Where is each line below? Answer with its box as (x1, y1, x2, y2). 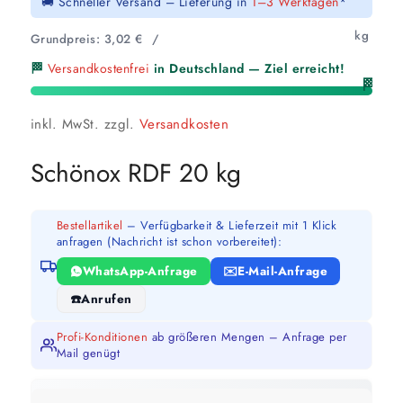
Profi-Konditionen (56, 327, 148, 345)
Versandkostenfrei (47, 58, 150, 77)
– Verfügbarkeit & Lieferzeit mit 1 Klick (122, 216, 337, 234)
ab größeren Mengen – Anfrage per (148, 327, 347, 345)
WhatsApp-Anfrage (82, 262, 198, 280)
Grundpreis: (30, 30, 104, 48)
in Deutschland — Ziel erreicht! (149, 58, 345, 77)
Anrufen (81, 290, 132, 308)
